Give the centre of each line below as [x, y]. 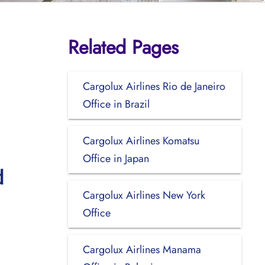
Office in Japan [116, 158]
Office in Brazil [116, 104]
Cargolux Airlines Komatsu [141, 140]
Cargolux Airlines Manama [142, 249]
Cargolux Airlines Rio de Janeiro [154, 86]
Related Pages [123, 47]
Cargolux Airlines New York [144, 195]
